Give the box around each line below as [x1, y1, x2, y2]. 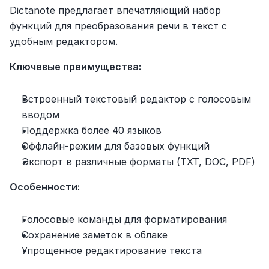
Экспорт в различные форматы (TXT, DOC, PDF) [22, 155, 255, 168]
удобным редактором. [10, 35, 118, 47]
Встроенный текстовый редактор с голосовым [22, 92, 251, 105]
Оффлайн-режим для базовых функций [22, 139, 210, 152]
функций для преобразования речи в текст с [10, 19, 227, 32]
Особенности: [10, 180, 80, 193]
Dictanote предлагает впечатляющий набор [10, 4, 221, 16]
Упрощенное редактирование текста [22, 244, 202, 256]
